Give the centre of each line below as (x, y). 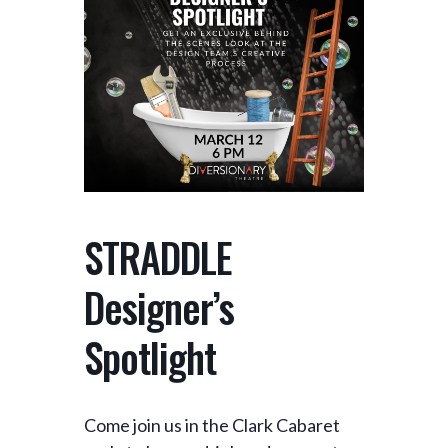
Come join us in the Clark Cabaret (212, 425)
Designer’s (159, 307)
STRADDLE (158, 257)
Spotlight (150, 357)
